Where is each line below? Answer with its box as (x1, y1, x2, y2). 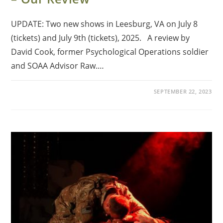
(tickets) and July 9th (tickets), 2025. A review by (11, 32, 190, 43)
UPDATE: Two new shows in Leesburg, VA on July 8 (11, 18, 198, 29)
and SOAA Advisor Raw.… (11, 60, 105, 71)
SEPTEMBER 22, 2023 (153, 87, 212, 95)
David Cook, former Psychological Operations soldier (11, 46, 209, 57)
